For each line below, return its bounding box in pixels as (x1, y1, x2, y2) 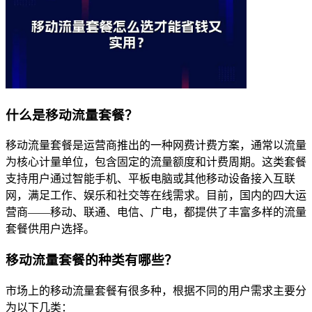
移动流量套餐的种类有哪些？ (6, 252, 178, 267)
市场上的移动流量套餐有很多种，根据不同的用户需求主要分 (6, 284, 306, 297)
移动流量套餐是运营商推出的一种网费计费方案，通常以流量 (6, 139, 306, 152)
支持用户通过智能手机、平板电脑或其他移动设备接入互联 (6, 173, 295, 185)
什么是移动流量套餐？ (6, 107, 138, 123)
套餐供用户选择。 (6, 223, 95, 235)
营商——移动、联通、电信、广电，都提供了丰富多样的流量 (6, 206, 306, 219)
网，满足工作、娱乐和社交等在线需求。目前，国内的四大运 (6, 189, 306, 202)
